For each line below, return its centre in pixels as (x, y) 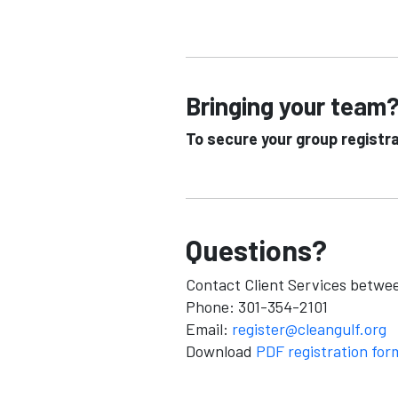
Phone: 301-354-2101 (257, 306)
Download (221, 351)
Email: (209, 329)
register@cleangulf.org (309, 329)
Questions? (256, 250)
